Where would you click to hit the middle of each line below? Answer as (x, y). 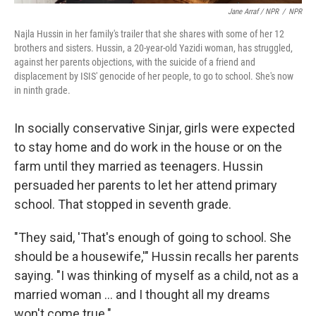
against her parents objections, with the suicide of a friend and (135, 62)
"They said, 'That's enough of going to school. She (153, 237)
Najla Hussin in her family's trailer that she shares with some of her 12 (149, 34)
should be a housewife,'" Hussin (103, 256)
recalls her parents (247, 256)
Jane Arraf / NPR (253, 11)
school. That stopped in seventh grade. (123, 204)
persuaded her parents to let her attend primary (146, 185)
